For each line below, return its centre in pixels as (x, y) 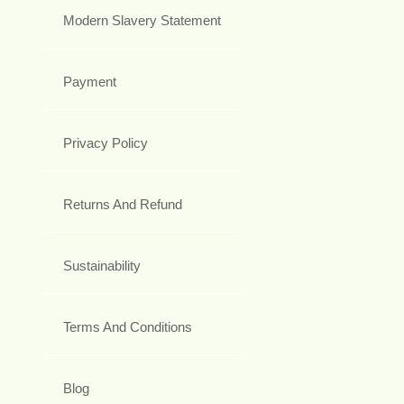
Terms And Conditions (128, 327)
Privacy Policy (106, 143)
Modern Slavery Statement (142, 21)
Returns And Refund (123, 205)
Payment (90, 82)
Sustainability (102, 266)
